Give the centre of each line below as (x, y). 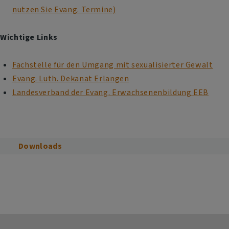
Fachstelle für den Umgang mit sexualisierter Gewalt (113, 65)
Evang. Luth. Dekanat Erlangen (71, 78)
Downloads (40, 146)
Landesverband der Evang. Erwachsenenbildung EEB (111, 92)
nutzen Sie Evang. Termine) (64, 9)
